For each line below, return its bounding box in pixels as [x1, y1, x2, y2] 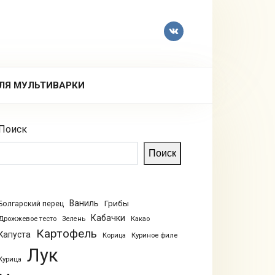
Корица [102, 231, 126, 239]
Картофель [36, 227, 97, 241]
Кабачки [90, 213, 125, 223]
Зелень [61, 215, 85, 223]
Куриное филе [131, 231, 177, 239]
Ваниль [69, 198, 99, 208]
